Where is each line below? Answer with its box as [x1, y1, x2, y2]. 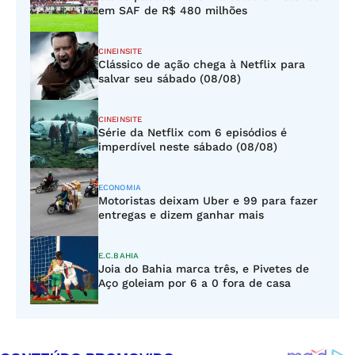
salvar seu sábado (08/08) [98, 72, 241, 85]
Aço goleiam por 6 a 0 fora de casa [98, 277, 291, 289]
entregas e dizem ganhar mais [98, 208, 264, 221]
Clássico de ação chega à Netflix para [98, 58, 305, 71]
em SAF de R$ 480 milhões [98, 4, 247, 17]
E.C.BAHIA [98, 251, 139, 260]
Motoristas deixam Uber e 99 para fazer [98, 194, 318, 207]
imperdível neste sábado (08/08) [98, 140, 277, 153]
